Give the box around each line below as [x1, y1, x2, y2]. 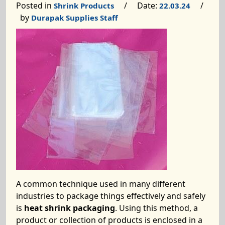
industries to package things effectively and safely [16, 190, 205, 201]
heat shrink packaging [24, 202, 115, 213]
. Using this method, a [115, 202, 198, 213]
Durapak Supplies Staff [31, 13, 118, 23]
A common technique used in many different [16, 178, 185, 189]
